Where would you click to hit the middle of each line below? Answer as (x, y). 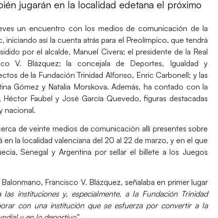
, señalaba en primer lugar (164, 182)
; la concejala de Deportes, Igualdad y (133, 63)
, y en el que (187, 140)
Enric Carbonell (163, 75)
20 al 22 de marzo (136, 140)
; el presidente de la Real (165, 51)
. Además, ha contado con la (157, 86)
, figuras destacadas (173, 98)
